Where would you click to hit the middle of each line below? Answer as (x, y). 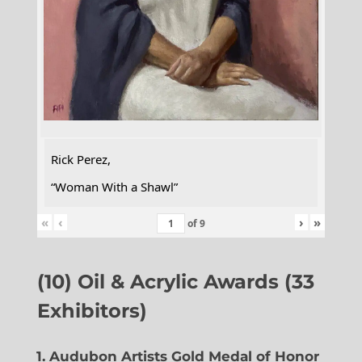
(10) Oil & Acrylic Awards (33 (175, 281)
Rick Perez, (80, 159)
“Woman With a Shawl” (114, 186)
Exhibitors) (92, 310)
